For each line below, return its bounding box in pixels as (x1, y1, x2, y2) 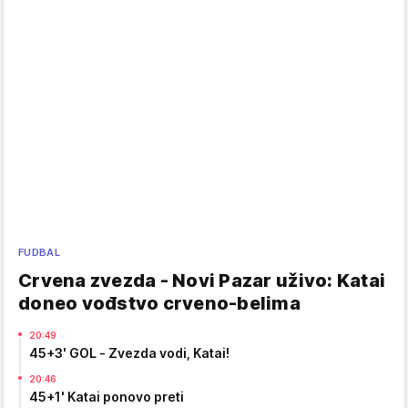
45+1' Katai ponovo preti (29, 389, 184, 405)
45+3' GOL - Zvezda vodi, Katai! (29, 345, 229, 362)
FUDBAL (18, 246, 61, 260)
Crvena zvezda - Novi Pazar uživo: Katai (18, 270, 386, 292)
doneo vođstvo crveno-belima (18, 292, 301, 315)
